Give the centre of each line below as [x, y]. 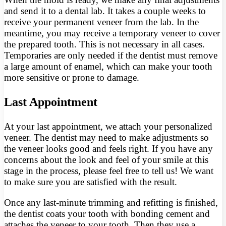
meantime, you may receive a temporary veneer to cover [112, 33]
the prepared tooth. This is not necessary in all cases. [104, 44]
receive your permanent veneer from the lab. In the [101, 22]
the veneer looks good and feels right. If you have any [108, 149]
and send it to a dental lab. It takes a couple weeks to [105, 11]
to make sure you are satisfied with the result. [91, 182]
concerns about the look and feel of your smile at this [106, 160]
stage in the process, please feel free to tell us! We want [109, 171]
